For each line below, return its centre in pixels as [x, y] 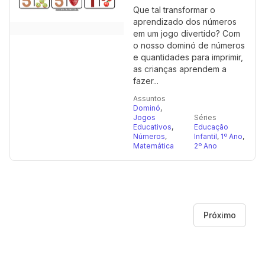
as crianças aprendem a [180, 69]
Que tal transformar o [174, 10]
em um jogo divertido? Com [187, 33]
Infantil [206, 136]
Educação [211, 127]
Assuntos [149, 98]
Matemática [153, 146]
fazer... [146, 81]
